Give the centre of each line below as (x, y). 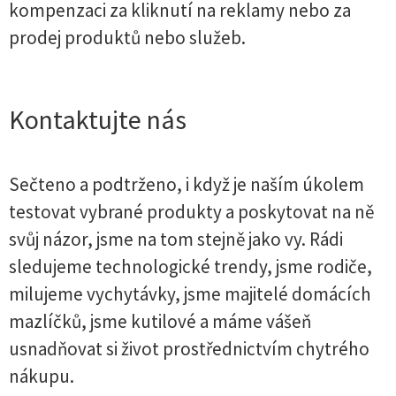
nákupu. (42, 376)
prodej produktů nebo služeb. (127, 38)
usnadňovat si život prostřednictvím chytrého (189, 349)
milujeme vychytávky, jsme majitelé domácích (190, 294)
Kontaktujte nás (98, 119)
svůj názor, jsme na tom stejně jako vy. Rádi (176, 239)
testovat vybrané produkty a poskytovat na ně (191, 212)
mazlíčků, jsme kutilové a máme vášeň (160, 321)
